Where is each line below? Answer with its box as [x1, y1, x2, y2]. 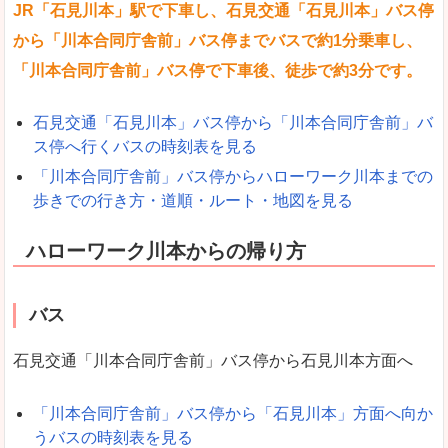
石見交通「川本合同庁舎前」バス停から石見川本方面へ [13, 352, 413, 370]
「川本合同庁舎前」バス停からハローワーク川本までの [33, 168, 433, 186]
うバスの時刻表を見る [33, 428, 193, 446]
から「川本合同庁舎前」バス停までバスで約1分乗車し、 [13, 31, 422, 49]
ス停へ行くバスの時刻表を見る [33, 138, 257, 156]
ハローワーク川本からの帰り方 [26, 240, 306, 263]
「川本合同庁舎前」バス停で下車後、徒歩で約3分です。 [13, 61, 422, 79]
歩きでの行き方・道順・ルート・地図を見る [33, 192, 353, 210]
